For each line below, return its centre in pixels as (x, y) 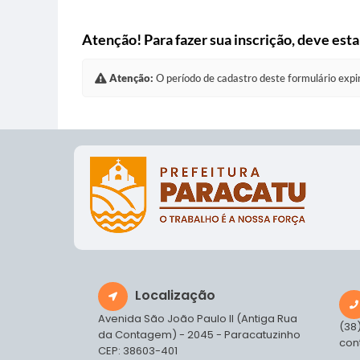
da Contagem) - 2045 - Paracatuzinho (199, 335)
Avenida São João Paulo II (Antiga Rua (198, 319)
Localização (175, 296)
